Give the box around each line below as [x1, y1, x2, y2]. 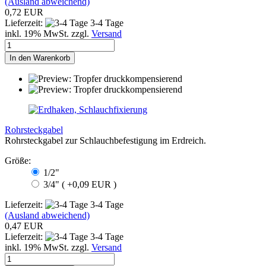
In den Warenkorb [9, 53, 70, 63]
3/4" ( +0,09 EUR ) [41, 179, 116, 190]
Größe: [5, 156, 31, 166]
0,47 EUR [5, 221, 43, 232]
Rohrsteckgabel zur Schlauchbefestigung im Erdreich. [5, 135, 206, 146]
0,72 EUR [5, 7, 43, 18]
